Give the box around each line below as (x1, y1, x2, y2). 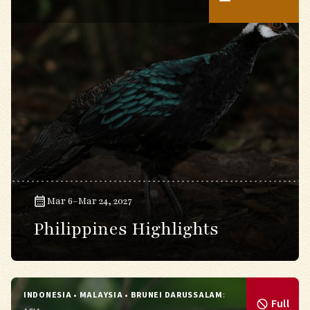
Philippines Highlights (33, 217, 219, 241)
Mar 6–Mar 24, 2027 (47, 194, 132, 208)
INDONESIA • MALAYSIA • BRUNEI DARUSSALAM (24, 289, 223, 301)
